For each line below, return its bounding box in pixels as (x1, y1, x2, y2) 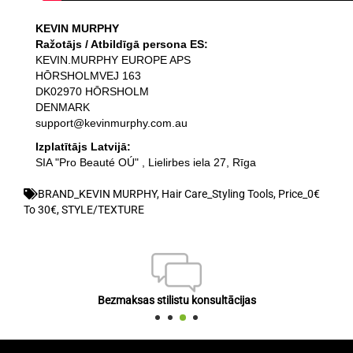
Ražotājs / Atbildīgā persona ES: (35, 38, 208, 51)
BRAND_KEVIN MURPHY (38, 188, 157, 201)
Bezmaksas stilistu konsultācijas (97, 294, 256, 307)
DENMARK (35, 101, 90, 114)
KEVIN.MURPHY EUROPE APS (35, 54, 191, 67)
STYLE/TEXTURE (61, 203, 144, 217)
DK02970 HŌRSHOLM (35, 85, 149, 98)
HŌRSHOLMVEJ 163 (35, 69, 141, 83)
